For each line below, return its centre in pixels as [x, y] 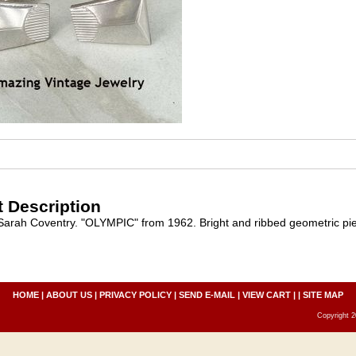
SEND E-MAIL [207, 295]
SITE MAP [323, 295]
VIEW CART [267, 295]
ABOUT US [69, 295]
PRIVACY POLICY [135, 295]
